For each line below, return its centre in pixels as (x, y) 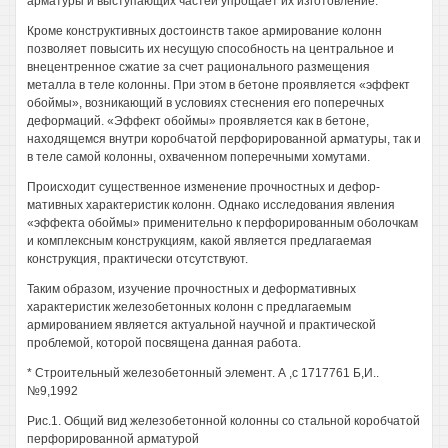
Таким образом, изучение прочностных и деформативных (191, 289)
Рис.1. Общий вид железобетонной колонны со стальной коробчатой (223, 421)
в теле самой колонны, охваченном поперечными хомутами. (198, 157)
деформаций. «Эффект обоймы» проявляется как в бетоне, (198, 121)
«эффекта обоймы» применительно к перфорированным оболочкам (222, 223)
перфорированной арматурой (113, 439)
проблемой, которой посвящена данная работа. (164, 343)
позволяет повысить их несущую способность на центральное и (210, 49)
